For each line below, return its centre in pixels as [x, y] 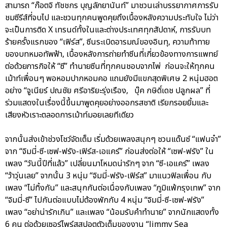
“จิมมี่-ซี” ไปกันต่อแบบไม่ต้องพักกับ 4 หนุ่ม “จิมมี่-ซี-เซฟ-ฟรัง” [105, 200]
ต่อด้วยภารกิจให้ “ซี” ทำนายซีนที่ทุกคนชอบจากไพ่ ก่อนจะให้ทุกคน [110, 67]
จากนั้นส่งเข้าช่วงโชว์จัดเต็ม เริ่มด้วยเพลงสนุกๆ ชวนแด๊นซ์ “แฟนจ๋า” [113, 140]
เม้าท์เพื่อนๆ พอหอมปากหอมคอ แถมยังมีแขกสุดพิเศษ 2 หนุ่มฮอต [111, 79]
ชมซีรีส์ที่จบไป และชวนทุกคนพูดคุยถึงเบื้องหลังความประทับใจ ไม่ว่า [112, 18]
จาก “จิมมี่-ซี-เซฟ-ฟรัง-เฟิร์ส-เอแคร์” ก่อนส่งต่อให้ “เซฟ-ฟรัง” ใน [109, 152]
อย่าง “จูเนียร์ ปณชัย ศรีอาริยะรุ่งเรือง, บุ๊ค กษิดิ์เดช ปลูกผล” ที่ [108, 91]
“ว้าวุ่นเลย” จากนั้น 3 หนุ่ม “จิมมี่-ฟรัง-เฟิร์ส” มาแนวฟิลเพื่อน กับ [108, 176]
